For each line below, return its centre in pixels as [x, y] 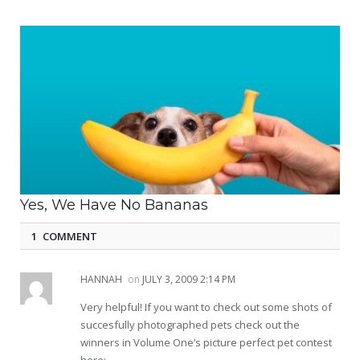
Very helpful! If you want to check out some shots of [206, 307]
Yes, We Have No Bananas [114, 205]
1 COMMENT [64, 237]
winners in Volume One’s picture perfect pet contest [206, 343]
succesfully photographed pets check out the [190, 325]
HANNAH [101, 280]
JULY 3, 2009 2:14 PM [189, 280]
